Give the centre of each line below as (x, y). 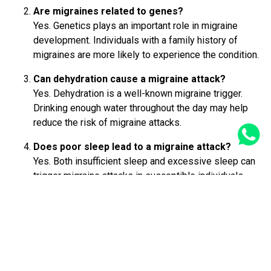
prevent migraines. (72, 205)
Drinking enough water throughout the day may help (141, 108)
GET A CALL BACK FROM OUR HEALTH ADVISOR (135, 238)
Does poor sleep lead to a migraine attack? (132, 147)
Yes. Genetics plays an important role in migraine (135, 26)
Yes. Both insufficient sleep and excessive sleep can (144, 162)
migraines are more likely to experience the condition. (146, 55)
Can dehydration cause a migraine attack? (129, 79)
